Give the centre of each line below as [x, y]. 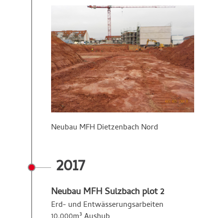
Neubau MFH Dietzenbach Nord [106, 128]
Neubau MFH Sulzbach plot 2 [108, 193]
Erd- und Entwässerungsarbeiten [107, 206]
